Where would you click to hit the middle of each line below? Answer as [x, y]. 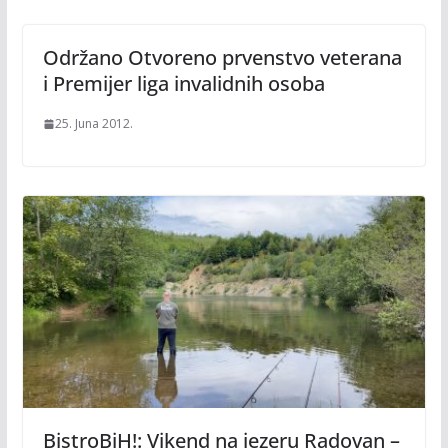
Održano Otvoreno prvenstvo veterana [222, 57]
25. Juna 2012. [93, 123]
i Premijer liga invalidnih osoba [183, 83]
